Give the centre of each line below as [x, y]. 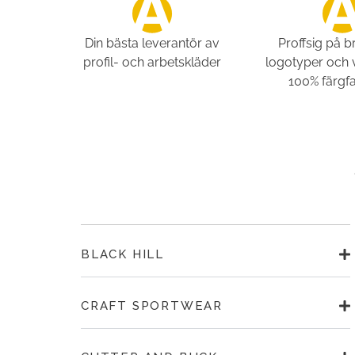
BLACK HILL [122, 255]
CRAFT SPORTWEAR [152, 306]
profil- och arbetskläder [152, 63]
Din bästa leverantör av [152, 44]
